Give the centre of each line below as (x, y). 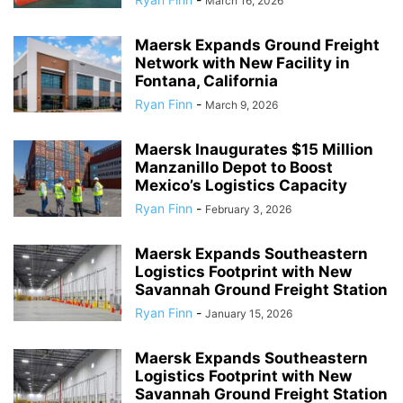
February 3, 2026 (248, 209)
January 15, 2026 (249, 313)
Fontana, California (206, 81)
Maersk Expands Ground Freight (257, 45)
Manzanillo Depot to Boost (234, 167)
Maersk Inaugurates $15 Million (254, 149)
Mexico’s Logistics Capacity (241, 185)
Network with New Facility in (242, 63)
